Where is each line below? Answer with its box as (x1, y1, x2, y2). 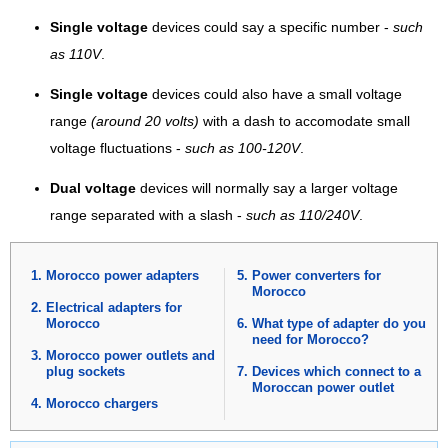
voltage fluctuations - (50, 140, 185, 156)
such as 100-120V (185, 140, 300, 156)
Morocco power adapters (46, 267, 199, 283)
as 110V (50, 46, 101, 62)
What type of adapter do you (251, 315, 426, 331)
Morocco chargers (46, 395, 158, 411)
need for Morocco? (251, 331, 369, 347)
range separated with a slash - (50, 207, 246, 223)
